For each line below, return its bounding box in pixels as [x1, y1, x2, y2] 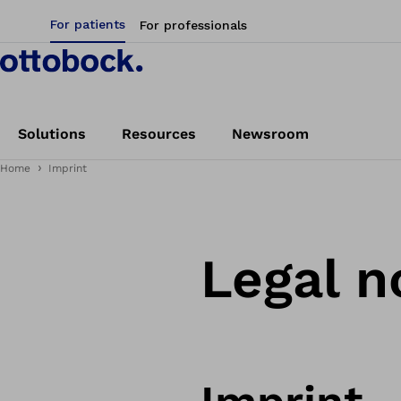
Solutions [18, 125, 86, 142]
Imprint [48, 162, 87, 175]
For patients [50, 17, 125, 31]
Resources [122, 125, 196, 142]
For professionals [140, 18, 247, 32]
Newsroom [232, 125, 309, 142]
